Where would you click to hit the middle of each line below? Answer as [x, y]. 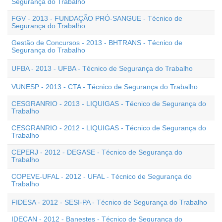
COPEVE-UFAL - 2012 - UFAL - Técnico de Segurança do [102, 176]
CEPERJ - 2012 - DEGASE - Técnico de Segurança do [97, 152]
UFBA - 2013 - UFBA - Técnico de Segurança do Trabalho [102, 68]
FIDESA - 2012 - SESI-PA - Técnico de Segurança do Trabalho [109, 202]
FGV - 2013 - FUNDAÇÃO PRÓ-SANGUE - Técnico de [97, 18]
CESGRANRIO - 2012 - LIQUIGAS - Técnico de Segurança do [109, 128]
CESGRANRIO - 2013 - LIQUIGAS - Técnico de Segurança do [109, 104]
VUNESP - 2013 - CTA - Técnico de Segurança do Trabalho [105, 87]
